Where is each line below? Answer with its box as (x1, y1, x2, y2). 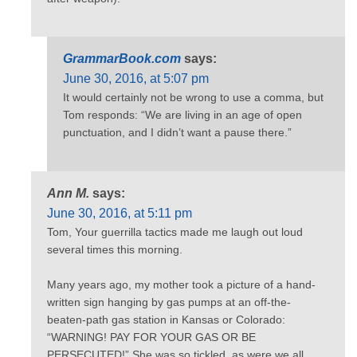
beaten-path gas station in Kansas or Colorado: (47, 313, 285, 327)
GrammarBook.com (63, 52, 181, 66)
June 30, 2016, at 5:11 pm (47, 206, 192, 220)
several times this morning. (47, 242, 182, 256)
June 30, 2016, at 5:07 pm (63, 72, 209, 86)
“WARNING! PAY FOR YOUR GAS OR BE (47, 331, 256, 344)
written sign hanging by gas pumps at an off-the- (47, 296, 291, 309)
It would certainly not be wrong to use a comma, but (63, 91, 324, 104)
